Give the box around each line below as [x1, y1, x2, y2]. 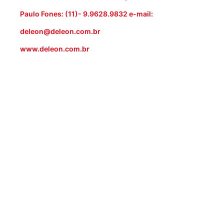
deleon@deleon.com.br [20, 27, 100, 36]
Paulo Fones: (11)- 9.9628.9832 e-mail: [20, 9, 153, 18]
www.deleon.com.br [20, 44, 89, 53]
